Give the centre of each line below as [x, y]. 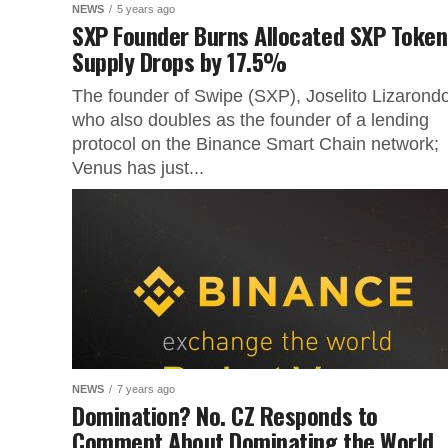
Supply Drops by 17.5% [179, 61]
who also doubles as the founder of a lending [250, 120]
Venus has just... [138, 168]
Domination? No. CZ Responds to [225, 415]
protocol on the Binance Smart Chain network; [255, 144]
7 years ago [146, 389]
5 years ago [146, 9]
